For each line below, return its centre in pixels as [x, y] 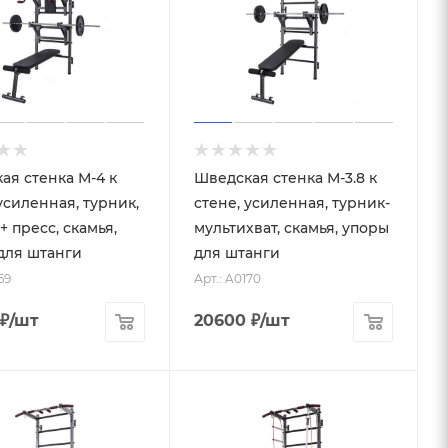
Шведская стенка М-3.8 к [285, 177]
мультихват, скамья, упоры [291, 227]
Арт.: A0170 [227, 278]
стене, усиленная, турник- [291, 202]
